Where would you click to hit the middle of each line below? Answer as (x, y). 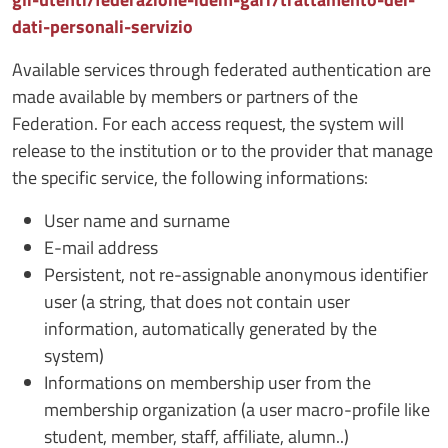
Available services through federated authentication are (221, 69)
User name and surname (137, 220)
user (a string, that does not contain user (197, 301)
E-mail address (101, 247)
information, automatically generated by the (210, 328)
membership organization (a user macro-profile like (237, 409)
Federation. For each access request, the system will (208, 123)
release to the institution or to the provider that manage (222, 150)
